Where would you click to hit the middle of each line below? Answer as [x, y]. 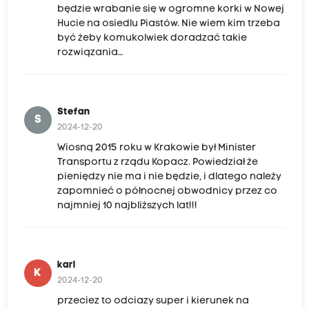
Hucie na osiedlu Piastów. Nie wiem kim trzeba [168, 24]
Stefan [73, 112]
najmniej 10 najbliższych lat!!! [127, 206]
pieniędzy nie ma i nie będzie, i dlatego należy [169, 177]
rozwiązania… [90, 53]
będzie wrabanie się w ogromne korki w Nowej [170, 10]
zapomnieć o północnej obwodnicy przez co [167, 192]
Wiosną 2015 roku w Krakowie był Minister [156, 148]
